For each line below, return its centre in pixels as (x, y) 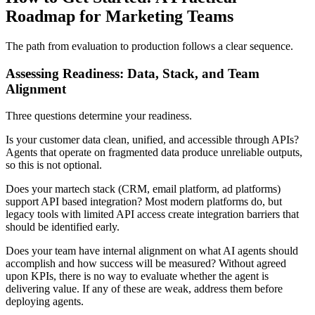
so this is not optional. (54, 165)
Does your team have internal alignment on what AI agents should (152, 251)
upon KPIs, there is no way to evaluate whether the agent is (137, 276)
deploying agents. (45, 302)
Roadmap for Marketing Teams (120, 16)
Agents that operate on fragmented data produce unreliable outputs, (154, 153)
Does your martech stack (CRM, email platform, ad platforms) (143, 189)
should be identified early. (63, 227)
